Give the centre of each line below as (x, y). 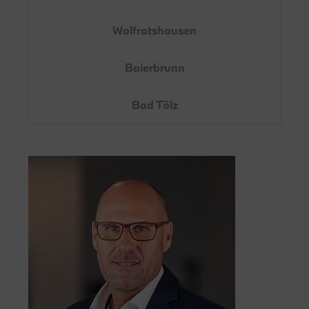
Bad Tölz (154, 104)
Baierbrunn (154, 67)
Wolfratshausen (154, 30)
